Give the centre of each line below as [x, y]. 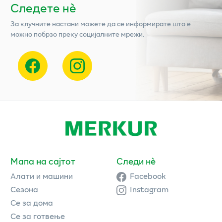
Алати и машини [42, 176]
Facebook [148, 176]
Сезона [24, 189]
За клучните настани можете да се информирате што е [101, 24]
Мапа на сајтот [43, 161]
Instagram [149, 189]
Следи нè [136, 161]
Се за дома [32, 203]
